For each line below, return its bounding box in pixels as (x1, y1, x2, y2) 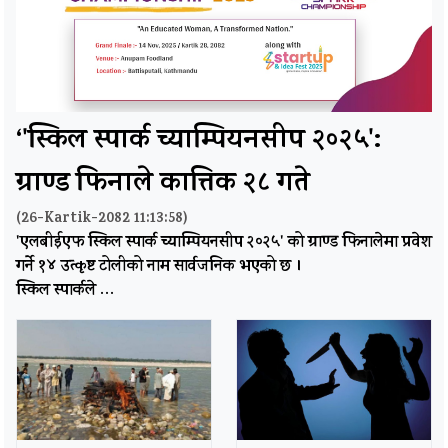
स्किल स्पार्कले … (16, 278, 115, 305)
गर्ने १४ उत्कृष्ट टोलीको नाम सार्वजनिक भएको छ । (16, 254, 301, 281)
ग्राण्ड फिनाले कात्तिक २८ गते (16, 163, 310, 209)
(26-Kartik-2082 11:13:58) (16, 208, 188, 232)
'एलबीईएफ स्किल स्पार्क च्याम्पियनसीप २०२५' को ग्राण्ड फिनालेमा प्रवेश (16, 230, 432, 257)
